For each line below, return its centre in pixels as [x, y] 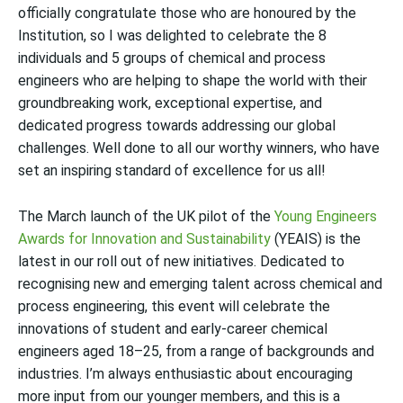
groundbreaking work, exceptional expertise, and [170, 103]
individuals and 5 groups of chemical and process [172, 58]
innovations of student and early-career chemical [173, 329]
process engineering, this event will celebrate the [174, 306]
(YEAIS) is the [316, 239]
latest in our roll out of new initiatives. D [144, 261]
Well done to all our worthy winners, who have [234, 148]
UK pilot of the [224, 216]
